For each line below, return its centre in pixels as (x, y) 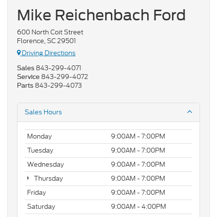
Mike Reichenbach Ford (101, 15)
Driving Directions (48, 53)
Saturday (41, 206)
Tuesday (40, 150)
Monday (39, 136)
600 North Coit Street (50, 32)
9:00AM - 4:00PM (139, 206)
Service (28, 77)
